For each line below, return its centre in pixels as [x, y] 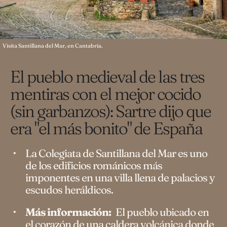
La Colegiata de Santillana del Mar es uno [116, 153]
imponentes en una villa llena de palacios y [120, 177]
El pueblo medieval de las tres [107, 77]
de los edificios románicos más [94, 165]
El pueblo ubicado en [162, 212]
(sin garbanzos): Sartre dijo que [110, 111]
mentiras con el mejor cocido [105, 94]
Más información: [68, 212]
